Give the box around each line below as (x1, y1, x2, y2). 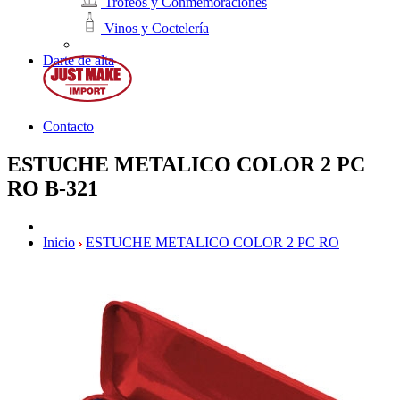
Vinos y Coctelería (101, 21, 209, 37)
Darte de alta (43, 53, 114, 69)
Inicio (43, 234, 75, 250)
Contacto (43, 118, 94, 134)
